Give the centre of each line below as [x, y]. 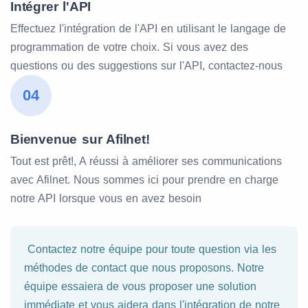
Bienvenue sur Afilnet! [80, 139]
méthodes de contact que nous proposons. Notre [144, 267]
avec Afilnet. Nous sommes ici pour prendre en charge [144, 179]
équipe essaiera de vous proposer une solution [140, 286]
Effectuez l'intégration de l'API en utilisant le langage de [148, 28]
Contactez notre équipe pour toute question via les [150, 249]
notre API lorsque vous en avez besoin [106, 198]
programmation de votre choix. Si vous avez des [129, 47]
